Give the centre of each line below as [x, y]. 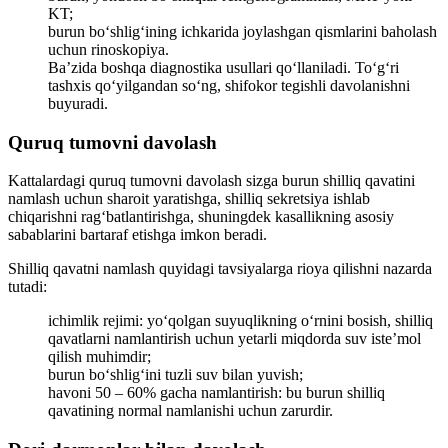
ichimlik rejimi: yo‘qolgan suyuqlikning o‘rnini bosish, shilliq [240, 321]
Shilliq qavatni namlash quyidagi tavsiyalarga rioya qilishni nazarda [220, 269]
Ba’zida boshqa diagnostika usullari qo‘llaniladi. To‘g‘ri [223, 67]
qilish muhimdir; [99, 357]
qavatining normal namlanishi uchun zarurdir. [190, 411]
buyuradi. [78, 103]
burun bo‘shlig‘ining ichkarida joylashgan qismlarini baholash [242, 31]
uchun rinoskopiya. [108, 49]
